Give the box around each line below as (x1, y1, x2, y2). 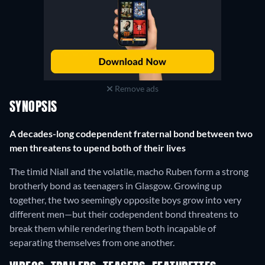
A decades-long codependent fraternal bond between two (9, 128, 253, 140)
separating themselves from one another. (9, 237, 174, 248)
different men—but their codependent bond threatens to (9, 208, 238, 220)
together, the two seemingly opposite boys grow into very (9, 194, 241, 206)
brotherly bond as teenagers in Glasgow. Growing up (9, 180, 222, 192)
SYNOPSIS (9, 101, 57, 115)
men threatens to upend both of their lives (9, 142, 186, 154)
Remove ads (112, 83, 159, 94)
